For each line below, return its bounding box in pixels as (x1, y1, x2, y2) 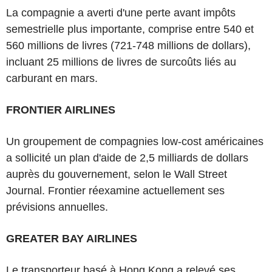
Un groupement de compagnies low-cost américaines (6, 135, 263, 148)
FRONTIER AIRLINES (6, 104, 115, 116)
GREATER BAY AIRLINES (6, 233, 137, 245)
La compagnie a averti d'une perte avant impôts (6, 7, 236, 19)
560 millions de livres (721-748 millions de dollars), (6, 39, 251, 52)
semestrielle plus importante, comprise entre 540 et (6, 23, 254, 35)
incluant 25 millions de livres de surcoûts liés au (6, 56, 236, 68)
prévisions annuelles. (6, 201, 108, 213)
